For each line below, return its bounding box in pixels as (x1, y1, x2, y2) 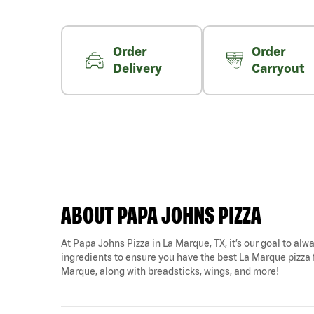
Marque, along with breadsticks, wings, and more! (61, 266, 279, 277)
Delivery (113, 61, 163, 76)
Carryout (251, 61, 304, 76)
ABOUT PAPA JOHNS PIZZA (61, 201, 261, 228)
